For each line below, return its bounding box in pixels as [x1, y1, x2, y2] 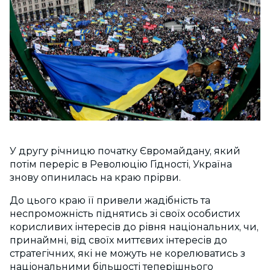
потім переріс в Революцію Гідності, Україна [10, 159, 232, 171]
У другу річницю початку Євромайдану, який [10, 145, 240, 157]
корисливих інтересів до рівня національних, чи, [10, 221, 259, 233]
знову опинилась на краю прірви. [10, 172, 181, 184]
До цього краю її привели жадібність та [10, 195, 210, 207]
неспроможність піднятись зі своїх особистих [10, 208, 240, 220]
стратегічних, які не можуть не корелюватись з [10, 248, 245, 260]
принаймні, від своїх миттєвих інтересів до [10, 234, 227, 246]
